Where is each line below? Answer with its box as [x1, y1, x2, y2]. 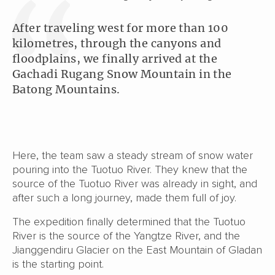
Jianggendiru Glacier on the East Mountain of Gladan [12, 242, 262, 257]
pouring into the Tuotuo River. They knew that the [12, 162, 247, 176]
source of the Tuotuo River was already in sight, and [12, 176, 257, 190]
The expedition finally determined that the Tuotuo [12, 214, 246, 228]
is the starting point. [12, 257, 107, 271]
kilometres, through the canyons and [12, 36, 222, 50]
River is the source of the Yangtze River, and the [12, 228, 240, 242]
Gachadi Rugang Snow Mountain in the [12, 66, 232, 81]
